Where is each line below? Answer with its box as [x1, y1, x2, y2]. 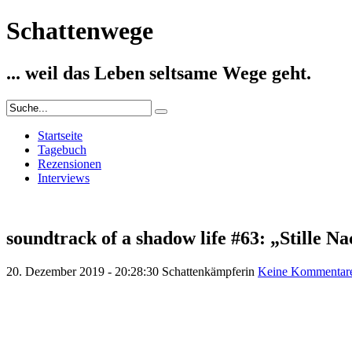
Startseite [38, 128, 82, 142]
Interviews [38, 170, 90, 185]
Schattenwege [6, 16, 153, 46]
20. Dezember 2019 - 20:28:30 [6, 264, 159, 278]
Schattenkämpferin [162, 264, 255, 278]
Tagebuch [38, 142, 86, 156]
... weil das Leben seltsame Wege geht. [6, 62, 311, 83]
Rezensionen [38, 156, 101, 170]
